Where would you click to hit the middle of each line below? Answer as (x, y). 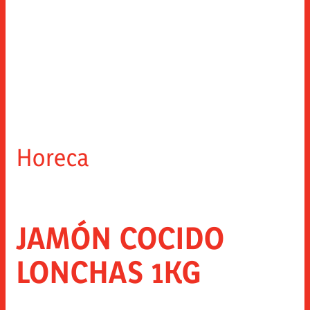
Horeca (53, 157)
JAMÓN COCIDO (121, 237)
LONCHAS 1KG (109, 271)
